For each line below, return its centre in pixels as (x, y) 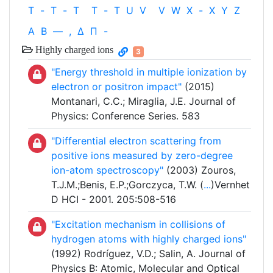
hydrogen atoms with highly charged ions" (149, 239)
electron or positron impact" (116, 87)
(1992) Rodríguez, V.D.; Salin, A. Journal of (148, 254)
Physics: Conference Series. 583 (126, 116)
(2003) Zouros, (200, 170)
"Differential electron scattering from (136, 141)
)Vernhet (230, 185)
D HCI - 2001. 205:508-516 (114, 200)
